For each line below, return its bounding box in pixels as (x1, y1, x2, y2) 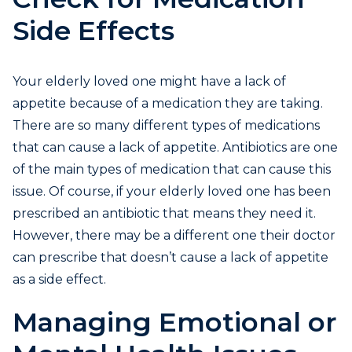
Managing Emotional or (13, 306, 336, 339)
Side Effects (13, 14, 174, 48)
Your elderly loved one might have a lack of (13, 74, 286, 90)
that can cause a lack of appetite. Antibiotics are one (13, 140, 338, 156)
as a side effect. (13, 272, 106, 288)
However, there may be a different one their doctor (13, 228, 335, 244)
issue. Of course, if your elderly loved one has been (13, 184, 331, 200)
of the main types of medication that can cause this (13, 162, 331, 178)
